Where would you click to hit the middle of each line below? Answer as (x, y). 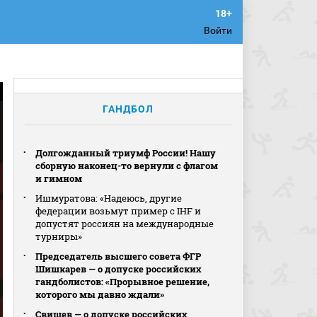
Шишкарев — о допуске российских (119, 269)
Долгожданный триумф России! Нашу (126, 153)
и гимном (59, 178)
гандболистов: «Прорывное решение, (123, 282)
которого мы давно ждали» (100, 294)
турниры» (59, 236)
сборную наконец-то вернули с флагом (127, 166)
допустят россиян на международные (125, 224)
